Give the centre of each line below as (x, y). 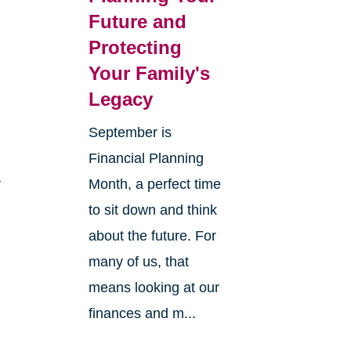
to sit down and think (152, 210)
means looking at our (154, 288)
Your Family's (149, 74)
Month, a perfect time (154, 185)
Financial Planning (146, 159)
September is (130, 133)
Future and (137, 22)
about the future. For (152, 236)
